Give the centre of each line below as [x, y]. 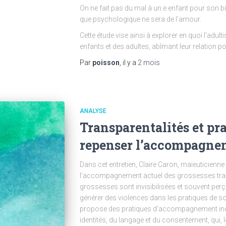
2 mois [149, 63]
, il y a [128, 63]
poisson [106, 63]
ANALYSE [93, 111]
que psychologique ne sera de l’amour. [140, 19]
